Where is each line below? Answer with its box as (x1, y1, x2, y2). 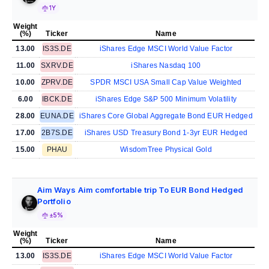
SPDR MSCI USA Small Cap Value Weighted (90, 78, 242, 87)
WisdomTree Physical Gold (120, 145, 212, 154)
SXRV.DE (41, 61, 73, 70)
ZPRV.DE (41, 78, 73, 87)
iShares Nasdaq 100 (131, 61, 201, 70)
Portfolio (37, 196, 71, 207)
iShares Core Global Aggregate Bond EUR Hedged (79, 112, 253, 121)
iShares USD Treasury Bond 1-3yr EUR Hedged (84, 128, 248, 138)
